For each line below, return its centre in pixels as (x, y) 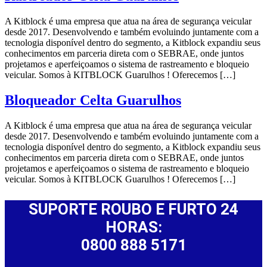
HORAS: (133, 227)
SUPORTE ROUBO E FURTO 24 (133, 209)
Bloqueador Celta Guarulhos (93, 100)
